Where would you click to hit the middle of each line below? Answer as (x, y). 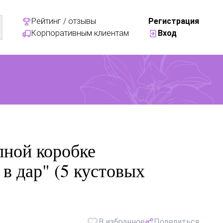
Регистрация (173, 21)
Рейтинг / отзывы (63, 21)
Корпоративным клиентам (80, 33)
